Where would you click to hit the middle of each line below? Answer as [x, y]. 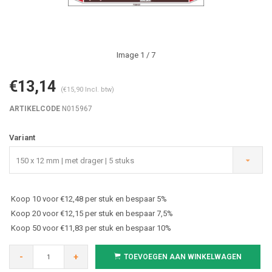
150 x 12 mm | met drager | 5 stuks [75, 161]
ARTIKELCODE [35, 109]
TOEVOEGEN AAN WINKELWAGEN [183, 257]
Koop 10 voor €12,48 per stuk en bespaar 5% [89, 199]
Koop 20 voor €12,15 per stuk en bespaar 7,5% [92, 213]
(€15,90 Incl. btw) [87, 90]
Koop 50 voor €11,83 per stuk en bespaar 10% [91, 228]
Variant [22, 138]
